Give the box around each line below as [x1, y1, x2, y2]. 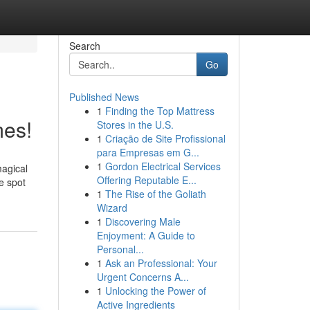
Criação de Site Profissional [104, 131, 226, 145]
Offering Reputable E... [96, 173, 197, 187]
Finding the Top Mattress [104, 104, 215, 118]
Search [69, 39, 100, 53]
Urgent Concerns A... [96, 270, 189, 284]
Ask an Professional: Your [104, 256, 217, 270]
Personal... [96, 242, 144, 256]
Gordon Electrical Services [104, 159, 221, 173]
